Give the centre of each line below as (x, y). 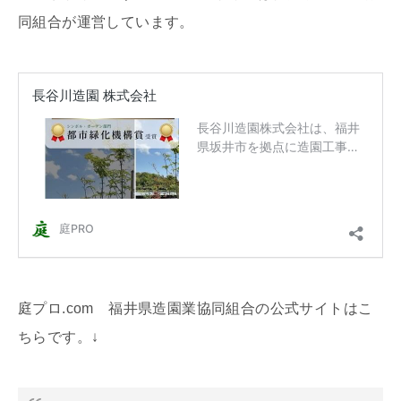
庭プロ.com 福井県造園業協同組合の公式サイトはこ (196, 309)
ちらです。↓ (59, 337)
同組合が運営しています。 (106, 22)
